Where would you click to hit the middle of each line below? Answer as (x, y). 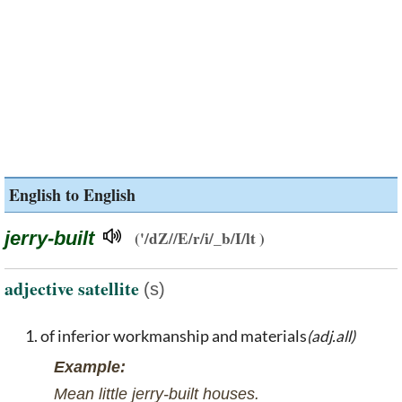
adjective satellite (74, 288)
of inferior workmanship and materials (174, 335)
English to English (72, 195)
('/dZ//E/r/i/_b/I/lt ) (200, 238)
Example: (90, 367)
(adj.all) (331, 336)
